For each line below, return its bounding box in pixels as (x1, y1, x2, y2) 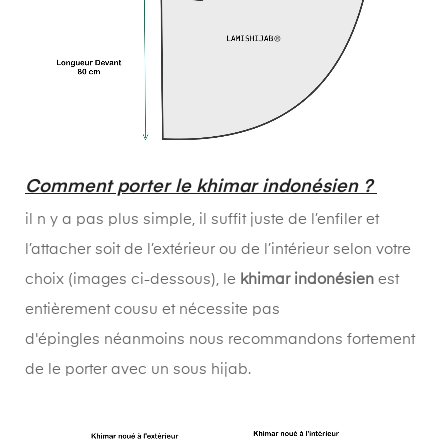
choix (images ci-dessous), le (25, 272, 240, 288)
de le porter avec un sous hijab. (25, 362, 251, 378)
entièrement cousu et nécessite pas (25, 302, 280, 318)
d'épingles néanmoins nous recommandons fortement (25, 332, 415, 348)
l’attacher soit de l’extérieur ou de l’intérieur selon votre (25, 242, 411, 258)
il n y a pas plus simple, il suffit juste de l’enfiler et (25, 212, 379, 228)
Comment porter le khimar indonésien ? (25, 178, 377, 197)
